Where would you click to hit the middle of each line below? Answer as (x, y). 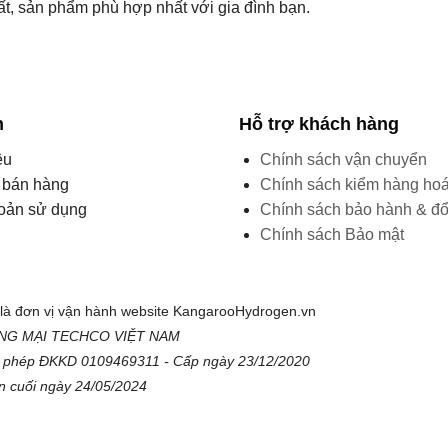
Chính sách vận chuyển (343, 160)
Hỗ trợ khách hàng (319, 124)
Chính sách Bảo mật (331, 235)
